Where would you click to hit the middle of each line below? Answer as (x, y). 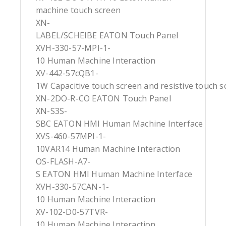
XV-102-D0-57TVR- (72, 212)
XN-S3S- (52, 111)
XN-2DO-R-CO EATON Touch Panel (103, 99)
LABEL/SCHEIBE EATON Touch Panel (107, 36)
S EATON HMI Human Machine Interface (114, 174)
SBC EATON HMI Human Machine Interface (120, 124)
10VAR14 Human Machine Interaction (108, 149)
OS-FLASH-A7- (63, 162)
